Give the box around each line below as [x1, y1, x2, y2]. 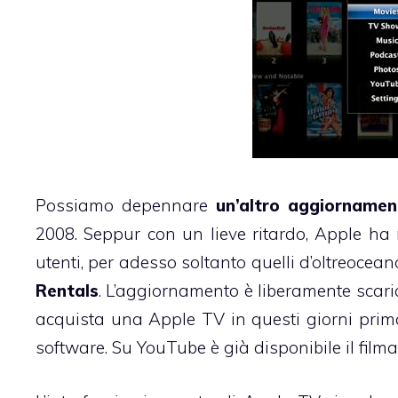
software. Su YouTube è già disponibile [36, 337, 346, 359]
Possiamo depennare [36, 195, 209, 217]
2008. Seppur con [36, 223, 183, 245]
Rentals [36, 280, 99, 302]
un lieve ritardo [182, 223, 306, 245]
